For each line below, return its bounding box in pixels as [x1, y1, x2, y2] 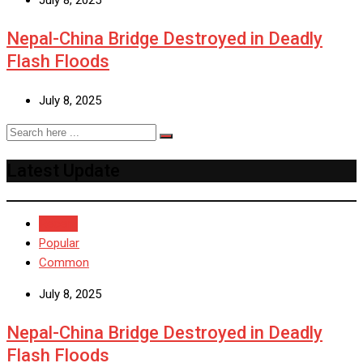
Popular [39, 235, 79, 250]
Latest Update [6, 160, 120, 181]
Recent [40, 216, 77, 231]
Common [39, 254, 89, 270]
